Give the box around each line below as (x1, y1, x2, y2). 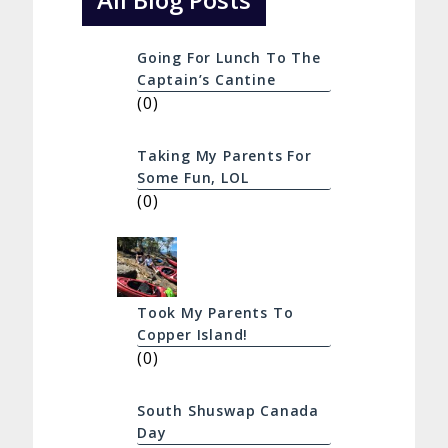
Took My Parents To (136, 303, 294, 323)
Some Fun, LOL (136, 168, 249, 188)
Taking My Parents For (136, 146, 312, 166)
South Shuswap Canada (136, 401, 319, 421)
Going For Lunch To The (136, 48, 321, 68)
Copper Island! (136, 325, 249, 345)
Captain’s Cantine (136, 70, 276, 90)
